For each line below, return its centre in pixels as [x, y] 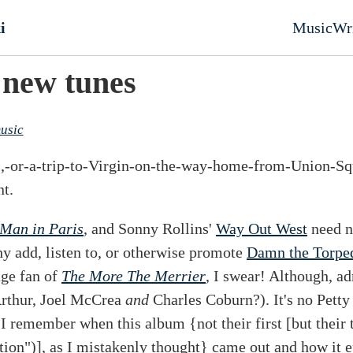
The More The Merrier [134, 275]
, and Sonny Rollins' [150, 228]
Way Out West [262, 228]
